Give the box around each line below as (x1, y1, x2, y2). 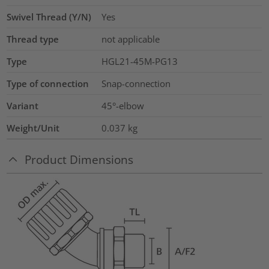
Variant (7, 100, 39, 112)
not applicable (101, 33, 160, 46)
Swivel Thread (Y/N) (7, 11, 92, 23)
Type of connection (7, 77, 89, 90)
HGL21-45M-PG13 (101, 55, 178, 68)
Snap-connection (101, 77, 171, 90)
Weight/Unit (7, 122, 60, 134)
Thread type (7, 33, 59, 46)
